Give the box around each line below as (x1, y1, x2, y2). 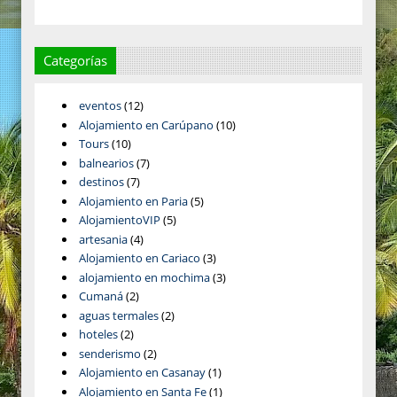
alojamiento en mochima (79, 269, 211, 285)
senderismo (79, 345, 142, 362)
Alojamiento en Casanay (79, 364, 206, 381)
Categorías (43, 51, 107, 69)
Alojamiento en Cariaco (79, 250, 201, 267)
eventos (79, 97, 122, 114)
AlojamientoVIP (79, 212, 161, 229)
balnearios (79, 154, 135, 171)
